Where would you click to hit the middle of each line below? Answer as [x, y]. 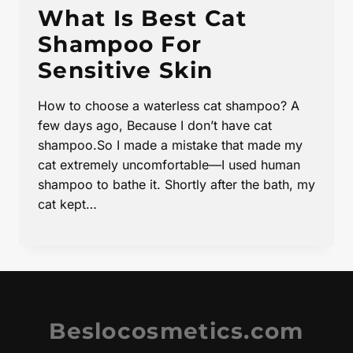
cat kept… [67, 204]
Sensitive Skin [126, 70]
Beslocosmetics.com [176, 331]
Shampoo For [120, 44]
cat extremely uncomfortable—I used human [169, 164]
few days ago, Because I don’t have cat [155, 125]
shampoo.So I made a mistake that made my [170, 145]
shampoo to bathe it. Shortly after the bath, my [176, 184]
